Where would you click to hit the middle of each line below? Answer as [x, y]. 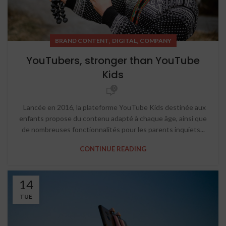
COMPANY [155, 41]
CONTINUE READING [113, 149]
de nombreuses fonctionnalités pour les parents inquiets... [113, 130]
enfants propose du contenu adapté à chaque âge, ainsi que [113, 119]
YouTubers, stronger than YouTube [113, 61]
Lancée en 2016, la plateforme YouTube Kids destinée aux [113, 107]
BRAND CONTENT [82, 41]
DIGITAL [124, 41]
